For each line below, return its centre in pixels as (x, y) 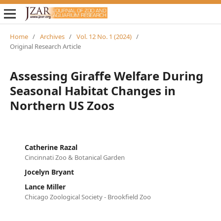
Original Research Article (45, 46)
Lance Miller (45, 186)
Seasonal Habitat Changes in (92, 90)
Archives (52, 36)
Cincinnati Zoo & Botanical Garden (74, 157)
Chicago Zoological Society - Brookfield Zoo (88, 197)
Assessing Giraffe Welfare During (106, 75)
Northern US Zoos (62, 105)
